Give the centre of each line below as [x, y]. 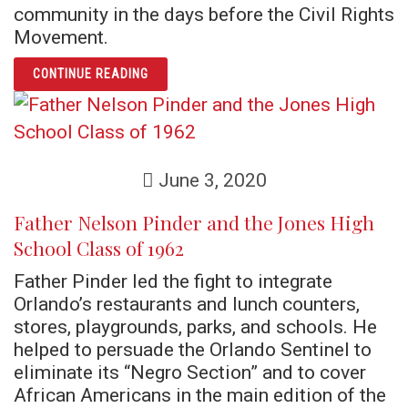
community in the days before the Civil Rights [204, 14]
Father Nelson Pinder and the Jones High [194, 222]
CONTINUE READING [91, 74]
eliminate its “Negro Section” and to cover [190, 372]
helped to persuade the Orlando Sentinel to [193, 349]
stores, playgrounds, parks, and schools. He [195, 326]
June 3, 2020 [210, 180]
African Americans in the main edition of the [200, 395]
